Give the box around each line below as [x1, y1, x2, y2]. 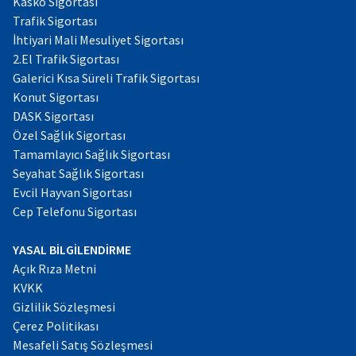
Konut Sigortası [13, 89, 99, 105]
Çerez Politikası [13, 318, 99, 334]
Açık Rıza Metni [13, 261, 96, 277]
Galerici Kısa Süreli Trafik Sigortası [13, 70, 199, 86]
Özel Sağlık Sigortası [13, 127, 126, 143]
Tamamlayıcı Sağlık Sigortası [13, 146, 170, 162]
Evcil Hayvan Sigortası [13, 184, 132, 200]
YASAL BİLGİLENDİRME [13, 242, 131, 257]
